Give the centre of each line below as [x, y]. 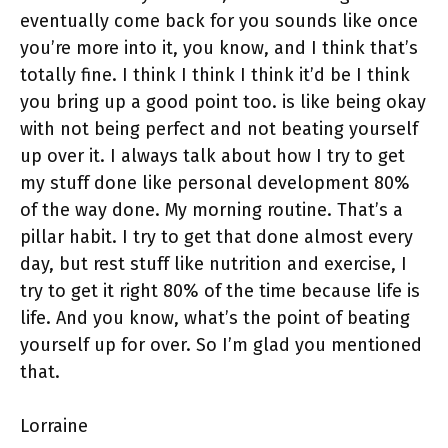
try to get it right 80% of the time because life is [220, 291]
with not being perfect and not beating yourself [219, 129]
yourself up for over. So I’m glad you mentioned [221, 345]
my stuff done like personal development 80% [215, 183]
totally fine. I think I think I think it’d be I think [215, 75]
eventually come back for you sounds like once [219, 21]
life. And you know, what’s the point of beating [215, 318]
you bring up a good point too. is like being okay [223, 102]
